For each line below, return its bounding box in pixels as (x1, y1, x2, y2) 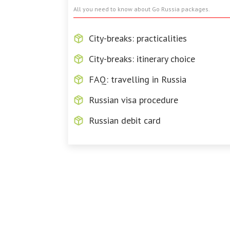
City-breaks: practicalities (89, 32, 187, 44)
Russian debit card (89, 114, 161, 126)
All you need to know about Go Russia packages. (73, 5, 210, 13)
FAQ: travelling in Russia (89, 73, 186, 85)
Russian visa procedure (89, 94, 178, 106)
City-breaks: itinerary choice (89, 53, 195, 65)
